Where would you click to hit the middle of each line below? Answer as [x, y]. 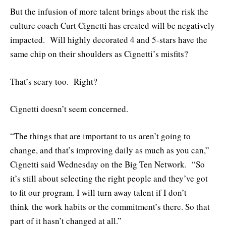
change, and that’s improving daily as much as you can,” [110, 150]
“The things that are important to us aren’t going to [100, 136]
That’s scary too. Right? [54, 81]
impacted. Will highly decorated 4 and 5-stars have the [109, 40]
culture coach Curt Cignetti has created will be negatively [112, 26]
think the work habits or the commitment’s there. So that [110, 206]
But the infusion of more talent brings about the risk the [109, 12]
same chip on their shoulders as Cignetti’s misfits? [99, 54]
